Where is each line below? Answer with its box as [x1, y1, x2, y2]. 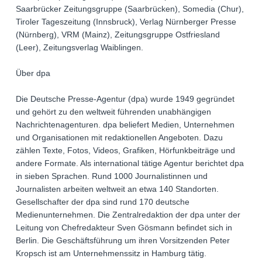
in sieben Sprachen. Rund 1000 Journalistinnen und [16, 171, 208, 181]
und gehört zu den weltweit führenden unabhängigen [16, 107, 211, 117]
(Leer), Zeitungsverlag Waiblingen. [16, 43, 143, 53]
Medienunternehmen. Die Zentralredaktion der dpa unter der [16, 210, 240, 220]
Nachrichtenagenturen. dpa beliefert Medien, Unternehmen [16, 120, 235, 130]
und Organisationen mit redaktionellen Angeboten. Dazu [16, 133, 223, 143]
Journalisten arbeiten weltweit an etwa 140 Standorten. [16, 184, 219, 194]
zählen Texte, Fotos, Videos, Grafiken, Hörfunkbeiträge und [16, 146, 235, 156]
